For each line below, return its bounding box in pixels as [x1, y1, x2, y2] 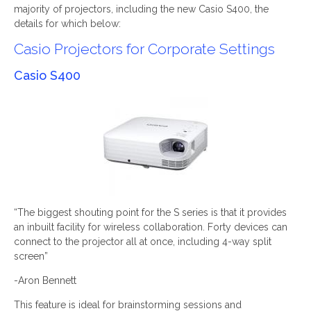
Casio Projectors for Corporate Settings [14, 40, 275, 58]
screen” [14, 251, 48, 262]
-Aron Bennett [14, 275, 76, 287]
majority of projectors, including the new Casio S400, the [14, 3, 269, 15]
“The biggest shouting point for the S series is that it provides [14, 207, 287, 219]
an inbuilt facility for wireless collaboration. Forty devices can [14, 221, 287, 233]
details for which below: [14, 18, 121, 30]
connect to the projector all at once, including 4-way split [14, 236, 271, 248]
